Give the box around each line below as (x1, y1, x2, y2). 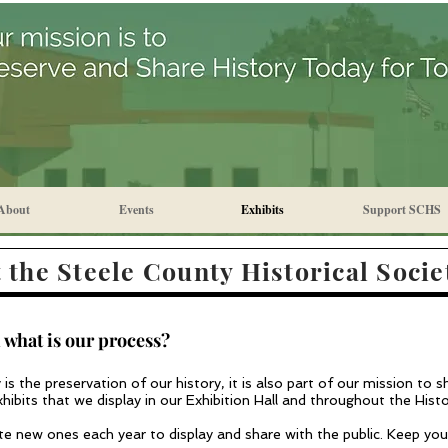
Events (119, 201, 154, 218)
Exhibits (241, 201, 284, 218)
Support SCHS (363, 201, 441, 218)
